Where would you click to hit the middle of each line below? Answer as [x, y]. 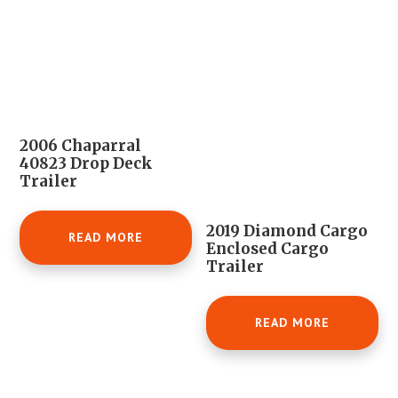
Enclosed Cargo [268, 249]
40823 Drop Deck [87, 164]
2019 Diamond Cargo [287, 231]
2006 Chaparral [81, 146]
